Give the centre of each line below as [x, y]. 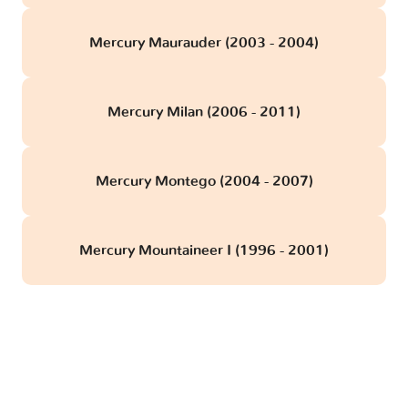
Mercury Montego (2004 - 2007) [204, 181]
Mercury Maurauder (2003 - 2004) [204, 42]
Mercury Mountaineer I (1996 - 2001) [204, 250]
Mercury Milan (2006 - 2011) [204, 112]
